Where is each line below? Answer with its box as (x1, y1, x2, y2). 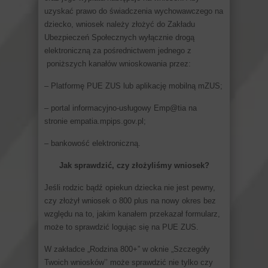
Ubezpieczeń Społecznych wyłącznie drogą (44, 32, 194, 42)
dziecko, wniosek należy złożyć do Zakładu (44, 19, 195, 29)
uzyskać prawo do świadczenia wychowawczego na (44, 6, 223, 16)
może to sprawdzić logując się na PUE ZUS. (44, 222, 199, 232)
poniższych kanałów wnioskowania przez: (44, 59, 191, 68)
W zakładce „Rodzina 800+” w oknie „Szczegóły (44, 244, 210, 254)
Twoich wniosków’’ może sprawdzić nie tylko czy (44, 257, 213, 267)
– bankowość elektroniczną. (44, 138, 141, 148)
